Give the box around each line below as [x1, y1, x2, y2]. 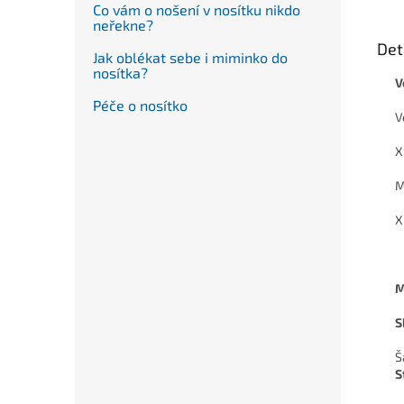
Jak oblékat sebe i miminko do [93, 48, 288, 66]
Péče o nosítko [93, 96, 188, 114]
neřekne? [93, 15, 153, 33]
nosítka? [93, 63, 148, 81]
